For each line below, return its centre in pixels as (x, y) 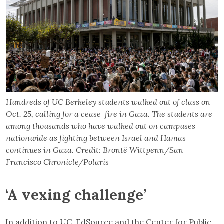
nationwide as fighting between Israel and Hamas (96, 138)
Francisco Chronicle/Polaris (57, 162)
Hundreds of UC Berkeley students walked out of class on (108, 102)
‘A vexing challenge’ (76, 194)
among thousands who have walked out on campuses (100, 126)
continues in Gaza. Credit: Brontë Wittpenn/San (94, 150)
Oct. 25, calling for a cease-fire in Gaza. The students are (109, 114)
